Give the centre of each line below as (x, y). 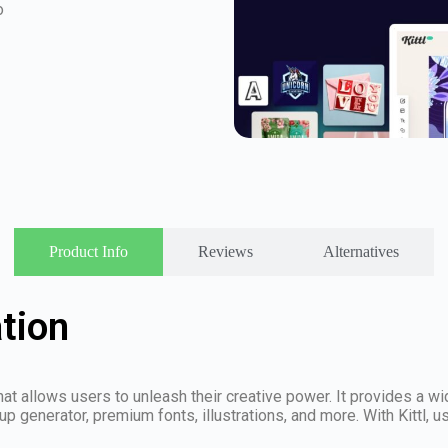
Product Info (88, 251)
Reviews (225, 251)
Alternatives (361, 251)
